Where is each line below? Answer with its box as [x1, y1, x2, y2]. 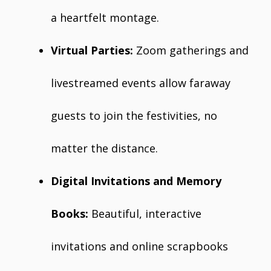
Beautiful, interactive [88, 206, 201, 221]
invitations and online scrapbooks [51, 239, 228, 253]
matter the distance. [51, 141, 158, 155]
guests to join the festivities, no [51, 108, 217, 123]
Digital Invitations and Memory [51, 174, 221, 188]
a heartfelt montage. [51, 10, 159, 25]
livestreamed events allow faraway [51, 76, 230, 90]
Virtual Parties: [51, 43, 133, 57]
